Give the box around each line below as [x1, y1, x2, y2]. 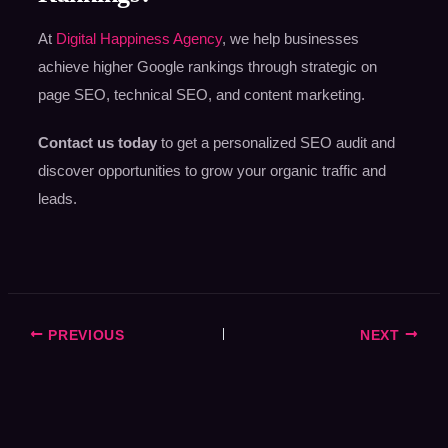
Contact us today [37, 134, 157, 152]
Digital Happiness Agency [55, 30, 222, 48]
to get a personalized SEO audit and [156, 134, 395, 152]
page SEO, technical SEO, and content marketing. [37, 86, 365, 104]
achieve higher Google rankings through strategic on [37, 58, 377, 76]
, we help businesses [221, 30, 359, 48]
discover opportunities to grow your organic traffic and [37, 162, 386, 180]
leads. [37, 190, 77, 208]
